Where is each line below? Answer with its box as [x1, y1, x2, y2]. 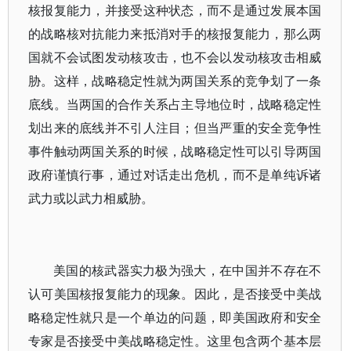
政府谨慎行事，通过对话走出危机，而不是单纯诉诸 [28, 166, 322, 183]
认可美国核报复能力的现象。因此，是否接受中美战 [28, 285, 322, 302]
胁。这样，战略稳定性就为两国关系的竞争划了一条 [28, 72, 322, 89]
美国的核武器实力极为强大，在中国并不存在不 [53, 262, 322, 279]
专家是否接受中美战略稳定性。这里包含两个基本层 [28, 332, 322, 349]
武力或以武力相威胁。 [28, 190, 154, 207]
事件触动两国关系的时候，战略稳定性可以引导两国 [28, 143, 322, 160]
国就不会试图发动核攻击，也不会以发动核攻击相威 [28, 49, 322, 66]
